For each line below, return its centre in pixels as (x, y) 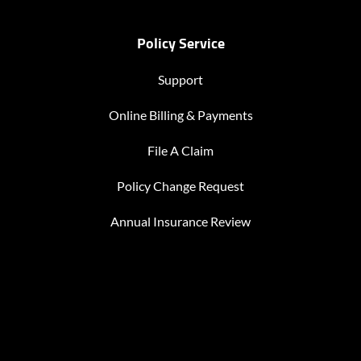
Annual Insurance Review (180, 222)
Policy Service (180, 45)
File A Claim (180, 151)
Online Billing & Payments (180, 115)
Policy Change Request (180, 186)
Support (180, 80)
